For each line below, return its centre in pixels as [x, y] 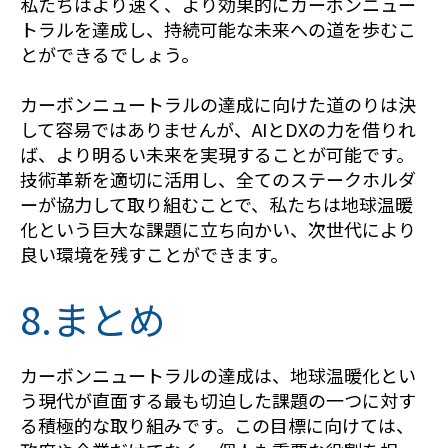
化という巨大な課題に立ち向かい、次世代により [218, 228]
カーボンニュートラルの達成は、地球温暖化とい [218, 375]
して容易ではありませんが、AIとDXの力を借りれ [218, 128]
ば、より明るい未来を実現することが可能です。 [217, 153]
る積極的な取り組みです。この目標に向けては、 [217, 425]
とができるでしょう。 [109, 53]
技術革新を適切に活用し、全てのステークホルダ [218, 178]
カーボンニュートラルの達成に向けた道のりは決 [218, 103]
